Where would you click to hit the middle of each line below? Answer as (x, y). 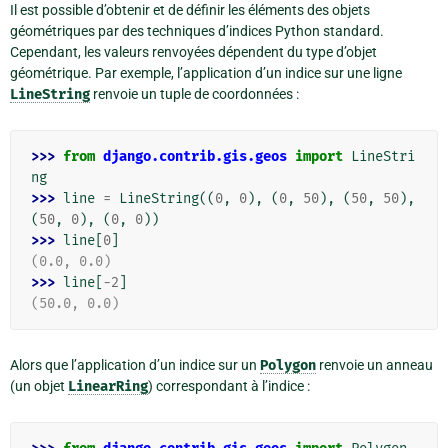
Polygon (288, 366)
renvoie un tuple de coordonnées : (194, 94)
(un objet (39, 386)
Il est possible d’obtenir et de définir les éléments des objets (190, 10)
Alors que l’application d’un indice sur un (135, 365)
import (319, 157)
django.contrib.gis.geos (195, 157)
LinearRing (108, 387)
